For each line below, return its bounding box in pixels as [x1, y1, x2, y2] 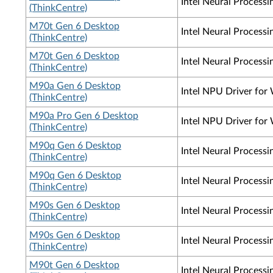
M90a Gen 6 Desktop [29, 81, 121, 91]
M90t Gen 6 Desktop [29, 260, 119, 270]
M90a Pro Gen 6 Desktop [29, 111, 138, 121]
